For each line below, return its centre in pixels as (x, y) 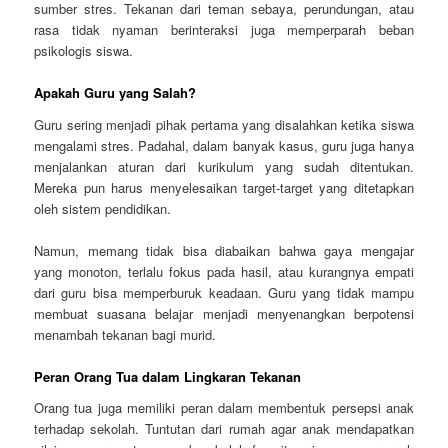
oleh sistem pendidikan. (103, 208)
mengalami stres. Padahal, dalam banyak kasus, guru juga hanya (224, 145)
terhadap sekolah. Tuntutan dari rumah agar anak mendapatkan (224, 429)
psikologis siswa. (84, 50)
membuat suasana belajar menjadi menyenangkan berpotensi (224, 313)
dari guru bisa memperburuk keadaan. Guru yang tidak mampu (224, 292)
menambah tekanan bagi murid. (125, 334)
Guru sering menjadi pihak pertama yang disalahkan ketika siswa (224, 124)
